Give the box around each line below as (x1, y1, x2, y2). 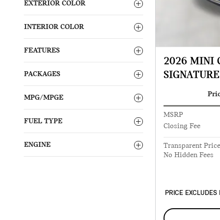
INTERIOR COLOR (24, 23, 84, 31)
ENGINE (24, 141, 51, 149)
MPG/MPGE (24, 94, 63, 102)
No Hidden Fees (164, 151, 214, 159)
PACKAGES (24, 70, 60, 79)
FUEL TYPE (24, 117, 62, 126)
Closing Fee (164, 122, 200, 130)
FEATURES (24, 47, 60, 55)
